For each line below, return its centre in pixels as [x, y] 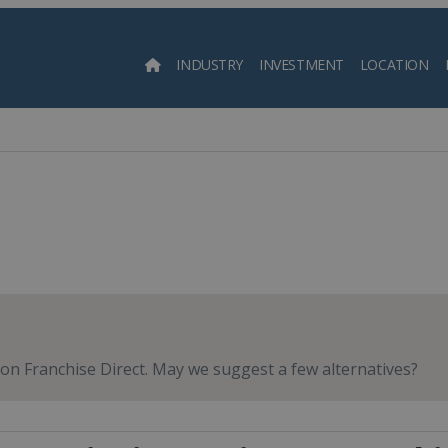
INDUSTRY [210, 64]
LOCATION [394, 64]
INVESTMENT [301, 64]
